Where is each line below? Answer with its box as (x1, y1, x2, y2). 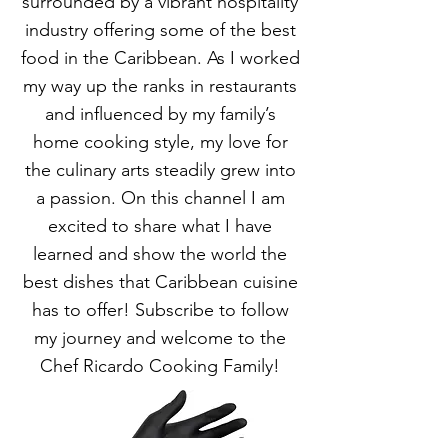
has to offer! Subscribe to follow (31, 299, 289, 322)
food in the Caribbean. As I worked (20, 47, 300, 70)
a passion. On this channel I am (35, 187, 285, 210)
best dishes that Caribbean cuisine (22, 271, 298, 294)
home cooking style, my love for (32, 131, 288, 154)
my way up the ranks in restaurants (23, 75, 297, 98)
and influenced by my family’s (44, 103, 276, 126)
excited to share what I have (48, 215, 272, 238)
